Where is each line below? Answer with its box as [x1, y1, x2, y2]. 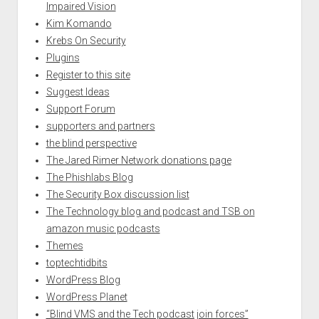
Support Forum [46, 103, 115, 115]
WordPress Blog [46, 273, 120, 286]
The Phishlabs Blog [46, 171, 133, 183]
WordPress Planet [46, 291, 127, 303]
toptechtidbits [46, 256, 108, 268]
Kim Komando [46, 17, 112, 29]
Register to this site [46, 68, 130, 80]
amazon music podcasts [46, 222, 160, 234]
